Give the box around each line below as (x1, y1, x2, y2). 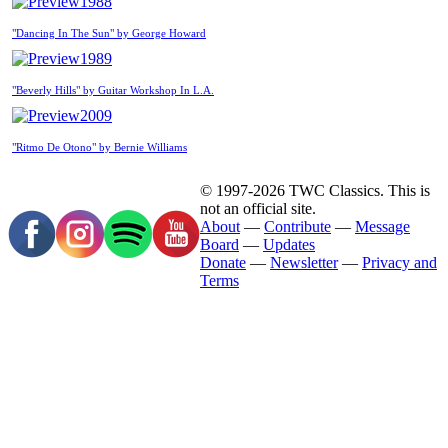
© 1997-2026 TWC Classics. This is (200, 181, 430, 199)
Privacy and (362, 253, 437, 271)
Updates (263, 235, 315, 253)
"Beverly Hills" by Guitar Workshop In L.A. (12, 84, 214, 96)
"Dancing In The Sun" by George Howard (12, 27, 206, 39)
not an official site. (200, 199, 316, 217)
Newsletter (270, 253, 338, 271)
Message (355, 217, 410, 235)
